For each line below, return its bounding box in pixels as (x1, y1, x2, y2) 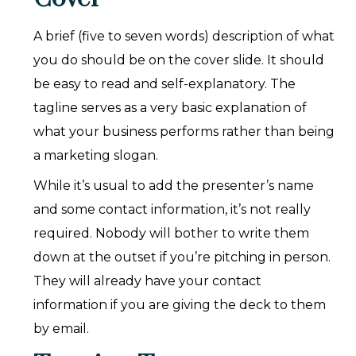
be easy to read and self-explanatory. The (33, 76, 296, 92)
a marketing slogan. (33, 148, 159, 164)
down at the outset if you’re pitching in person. (33, 250, 331, 265)
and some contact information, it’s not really (33, 202, 311, 218)
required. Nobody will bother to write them (33, 226, 310, 242)
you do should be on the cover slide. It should (33, 52, 325, 68)
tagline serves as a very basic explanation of (33, 100, 308, 116)
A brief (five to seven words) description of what (33, 29, 335, 44)
